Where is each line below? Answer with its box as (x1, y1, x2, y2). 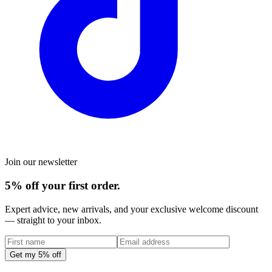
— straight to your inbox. (5, 214, 101, 225)
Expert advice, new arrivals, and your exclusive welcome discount (5, 203, 258, 214)
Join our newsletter (5, 157, 77, 168)
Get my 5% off (10, 250, 61, 259)
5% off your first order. (5, 178, 120, 192)
